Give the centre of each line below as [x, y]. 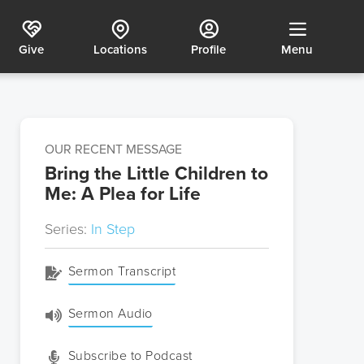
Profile [208, 49]
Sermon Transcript [121, 271]
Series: [68, 229]
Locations [120, 49]
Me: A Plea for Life [123, 193]
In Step [113, 229]
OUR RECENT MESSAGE [113, 149]
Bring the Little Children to [156, 173]
